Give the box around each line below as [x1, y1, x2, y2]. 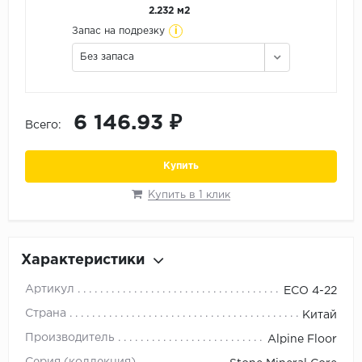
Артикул [25, 284, 74, 295]
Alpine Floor [267, 335, 337, 345]
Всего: [25, 120, 61, 131]
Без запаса [80, 53, 134, 62]
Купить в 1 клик [148, 191, 230, 200]
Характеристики [21, 254, 145, 267]
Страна [25, 309, 66, 319]
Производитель [25, 333, 115, 343]
